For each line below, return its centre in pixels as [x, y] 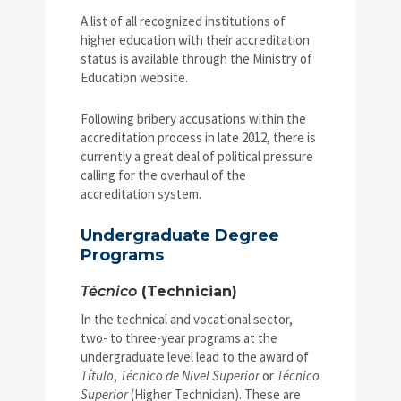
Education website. [134, 78]
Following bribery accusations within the [193, 119]
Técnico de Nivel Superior [191, 376]
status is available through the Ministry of [196, 59]
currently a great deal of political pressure [197, 157]
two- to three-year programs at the [179, 338]
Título [97, 376]
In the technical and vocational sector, [187, 320]
